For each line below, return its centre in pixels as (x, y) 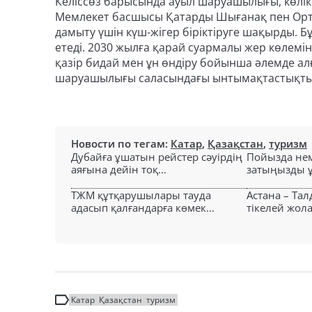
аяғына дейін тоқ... (119, 169)
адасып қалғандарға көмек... (143, 208)
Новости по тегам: (121, 143)
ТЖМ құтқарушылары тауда (141, 195)
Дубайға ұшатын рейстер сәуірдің (157, 157)
